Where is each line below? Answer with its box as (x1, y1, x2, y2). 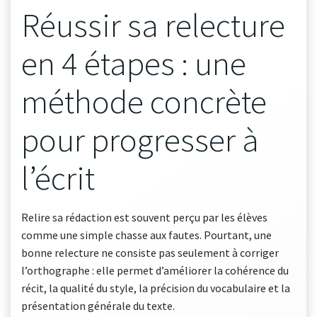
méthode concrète (21, 80, 267, 122)
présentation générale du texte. (21, 298, 175, 313)
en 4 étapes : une (21, 42, 246, 84)
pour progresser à (21, 118, 259, 161)
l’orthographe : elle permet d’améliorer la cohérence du (21, 263, 289, 277)
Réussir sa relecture (21, 4, 285, 46)
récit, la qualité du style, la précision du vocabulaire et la (21, 280, 290, 295)
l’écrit (21, 156, 95, 199)
